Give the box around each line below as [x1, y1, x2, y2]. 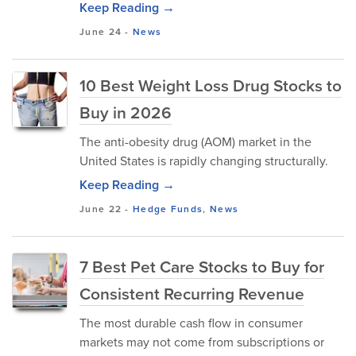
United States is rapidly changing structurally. [79, 152, 328, 169]
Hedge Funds [133, 202, 203, 215]
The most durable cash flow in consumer [79, 314, 303, 331]
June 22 [79, 202, 122, 215]
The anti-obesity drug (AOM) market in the [79, 133, 311, 150]
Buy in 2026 [79, 100, 172, 124]
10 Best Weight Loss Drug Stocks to [79, 73, 342, 97]
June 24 [79, 25, 122, 38]
